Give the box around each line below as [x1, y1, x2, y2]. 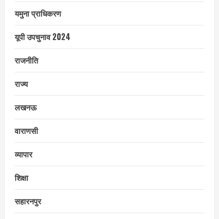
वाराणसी [15, 124, 38, 136]
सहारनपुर [15, 195, 41, 207]
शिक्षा [15, 171, 28, 183]
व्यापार [15, 148, 32, 160]
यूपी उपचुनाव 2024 [15, 30, 70, 43]
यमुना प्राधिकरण [15, 7, 61, 19]
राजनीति [15, 54, 38, 66]
